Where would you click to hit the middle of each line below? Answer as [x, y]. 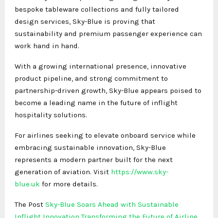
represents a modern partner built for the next [94, 159]
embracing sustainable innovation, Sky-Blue [90, 147]
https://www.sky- [140, 172]
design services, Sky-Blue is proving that [85, 21]
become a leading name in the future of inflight [96, 102]
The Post [30, 204]
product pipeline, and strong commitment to [91, 78]
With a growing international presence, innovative [100, 66]
